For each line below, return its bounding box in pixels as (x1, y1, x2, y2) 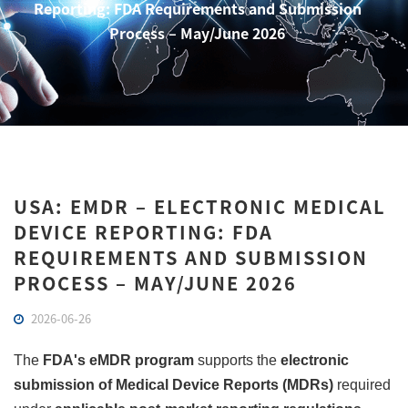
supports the (194, 352, 280, 368)
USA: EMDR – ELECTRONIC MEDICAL (14, 193, 386, 219)
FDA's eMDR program (43, 352, 194, 368)
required (333, 377, 391, 393)
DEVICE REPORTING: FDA (14, 219, 273, 245)
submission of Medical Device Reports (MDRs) (14, 377, 333, 393)
